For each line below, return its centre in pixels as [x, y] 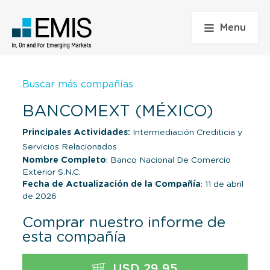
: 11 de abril [222, 184]
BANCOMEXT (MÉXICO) [118, 111]
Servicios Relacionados [70, 147]
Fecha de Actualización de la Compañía [111, 184]
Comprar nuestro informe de [124, 223]
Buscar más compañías [78, 84]
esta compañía [74, 237]
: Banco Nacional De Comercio [168, 160]
